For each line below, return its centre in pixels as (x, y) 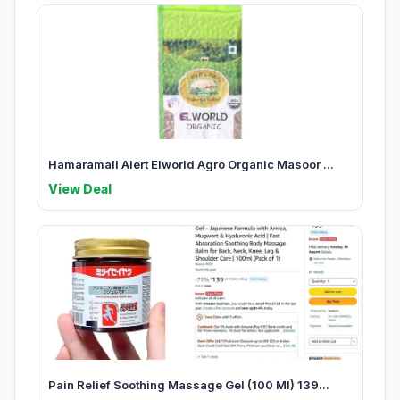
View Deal (80, 189)
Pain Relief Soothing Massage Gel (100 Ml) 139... (189, 385)
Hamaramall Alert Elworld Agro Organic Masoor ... (191, 165)
